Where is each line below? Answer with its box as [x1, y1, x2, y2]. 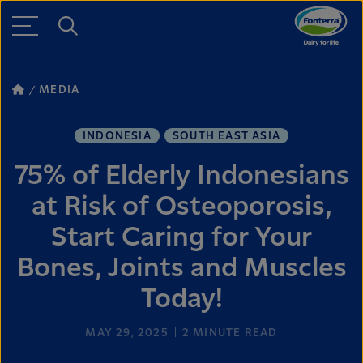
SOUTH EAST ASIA [172, 130, 280, 142]
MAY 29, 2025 [85, 327, 169, 339]
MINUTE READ [190, 327, 278, 339]
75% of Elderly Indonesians [14, 163, 349, 190]
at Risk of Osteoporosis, [32, 194, 331, 220]
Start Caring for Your [51, 224, 312, 251]
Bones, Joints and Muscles [16, 255, 347, 282]
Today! [140, 286, 223, 313]
